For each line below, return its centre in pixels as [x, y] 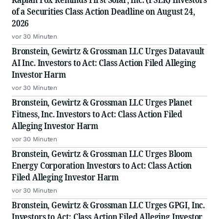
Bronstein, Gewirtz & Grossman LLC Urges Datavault [108, 51]
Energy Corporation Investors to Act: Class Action [102, 165]
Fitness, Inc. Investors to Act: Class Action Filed [97, 114]
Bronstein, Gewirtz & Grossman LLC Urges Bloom [102, 154]
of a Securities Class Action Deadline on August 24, [103, 11]
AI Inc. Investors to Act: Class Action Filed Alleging [104, 63]
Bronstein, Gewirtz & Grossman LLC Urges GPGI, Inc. [108, 205]
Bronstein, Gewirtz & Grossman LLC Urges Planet [102, 102]
